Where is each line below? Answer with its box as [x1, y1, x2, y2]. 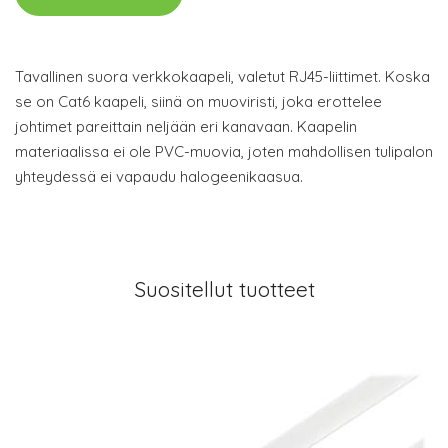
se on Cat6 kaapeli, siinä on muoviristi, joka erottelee [15, 92, 382, 111]
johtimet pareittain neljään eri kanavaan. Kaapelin [15, 117, 357, 136]
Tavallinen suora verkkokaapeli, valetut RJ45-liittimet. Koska [15, 67, 430, 86]
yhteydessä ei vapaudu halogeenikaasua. [15, 167, 303, 186]
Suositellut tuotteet [133, 276, 315, 302]
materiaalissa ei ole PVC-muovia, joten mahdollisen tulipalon [15, 142, 433, 161]
